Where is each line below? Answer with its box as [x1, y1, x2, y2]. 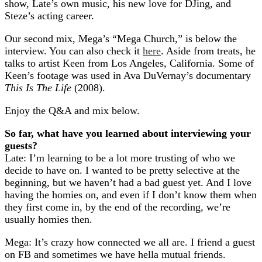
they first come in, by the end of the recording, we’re [5, 201, 230, 213]
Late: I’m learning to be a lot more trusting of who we [5, 152, 235, 164]
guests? [5, 140, 37, 151]
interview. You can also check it [5, 45, 143, 57]
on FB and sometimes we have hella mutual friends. [5, 249, 226, 260]
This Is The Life [5, 82, 71, 94]
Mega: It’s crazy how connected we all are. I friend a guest [5, 236, 255, 248]
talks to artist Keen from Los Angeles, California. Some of [5, 57, 254, 69]
